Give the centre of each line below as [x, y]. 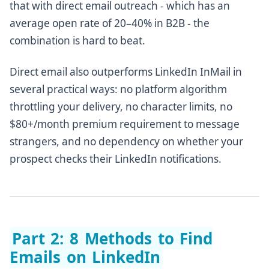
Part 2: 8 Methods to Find [112, 238]
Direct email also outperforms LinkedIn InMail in [126, 72]
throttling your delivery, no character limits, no [121, 107]
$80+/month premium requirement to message [125, 124]
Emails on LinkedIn [85, 257]
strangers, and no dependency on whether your [126, 142]
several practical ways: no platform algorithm [118, 89]
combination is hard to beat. [77, 40]
